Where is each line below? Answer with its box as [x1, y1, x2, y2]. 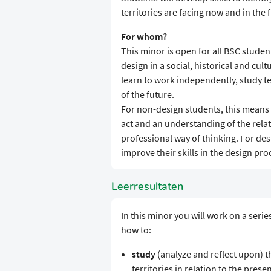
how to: [121, 224, 151, 237]
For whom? [121, 30, 167, 43]
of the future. [121, 88, 174, 101]
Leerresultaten [111, 179, 183, 194]
